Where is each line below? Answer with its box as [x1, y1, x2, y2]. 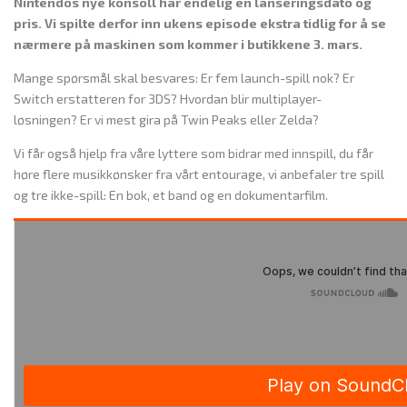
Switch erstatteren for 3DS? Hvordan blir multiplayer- [14, 91, 322, 107]
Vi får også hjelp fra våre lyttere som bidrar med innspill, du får [14, 145, 373, 162]
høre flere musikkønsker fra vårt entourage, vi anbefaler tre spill [14, 166, 384, 183]
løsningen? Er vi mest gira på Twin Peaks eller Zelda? [14, 112, 319, 128]
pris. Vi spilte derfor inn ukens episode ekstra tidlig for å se [14, 15, 386, 32]
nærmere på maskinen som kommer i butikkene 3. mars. [14, 36, 365, 53]
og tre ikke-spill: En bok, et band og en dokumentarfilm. [14, 187, 328, 203]
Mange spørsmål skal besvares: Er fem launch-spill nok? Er [14, 70, 354, 86]
